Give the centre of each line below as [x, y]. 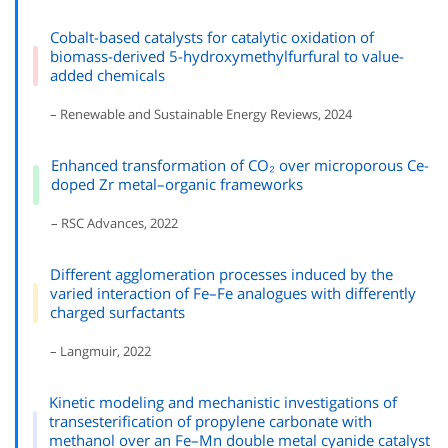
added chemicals [107, 75]
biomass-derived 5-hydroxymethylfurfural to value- [226, 56]
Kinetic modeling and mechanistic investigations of [222, 402]
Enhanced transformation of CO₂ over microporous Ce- [240, 165]
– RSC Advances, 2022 [115, 223]
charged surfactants [117, 312]
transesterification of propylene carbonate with [210, 421]
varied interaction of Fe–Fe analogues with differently [232, 293]
